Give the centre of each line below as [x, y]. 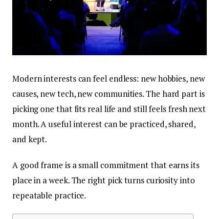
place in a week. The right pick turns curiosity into [104, 180]
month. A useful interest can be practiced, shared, [104, 124]
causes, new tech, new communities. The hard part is [109, 94]
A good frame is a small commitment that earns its [106, 165]
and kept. [30, 139]
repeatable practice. [49, 196]
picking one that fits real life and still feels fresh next [109, 109]
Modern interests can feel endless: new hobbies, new [109, 79]
